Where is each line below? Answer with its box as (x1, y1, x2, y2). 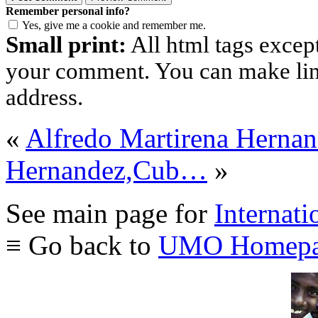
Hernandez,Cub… (6, 155, 207, 186)
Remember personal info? (6, 5, 130, 18)
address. (6, 84, 83, 111)
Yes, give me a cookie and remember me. (22, 19, 206, 32)
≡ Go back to (6, 230, 158, 261)
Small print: (6, 32, 126, 58)
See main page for (6, 198, 214, 229)
